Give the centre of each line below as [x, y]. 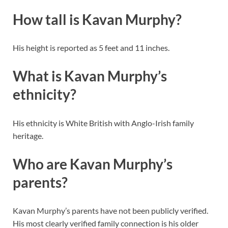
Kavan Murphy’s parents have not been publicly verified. [110, 210]
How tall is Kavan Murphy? [97, 20]
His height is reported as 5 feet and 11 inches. [91, 48]
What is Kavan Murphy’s [90, 76]
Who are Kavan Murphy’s [93, 164]
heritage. [28, 135]
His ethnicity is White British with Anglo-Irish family [103, 123]
